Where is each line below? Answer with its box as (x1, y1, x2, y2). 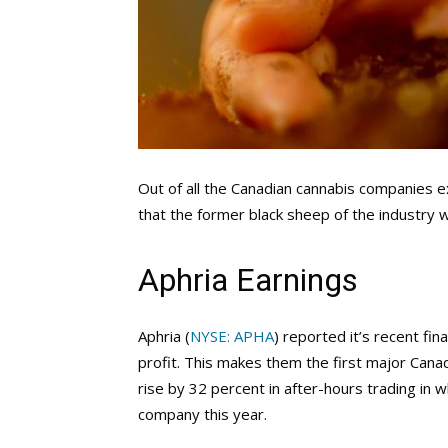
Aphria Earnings (138, 261, 358, 299)
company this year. (138, 404, 267, 424)
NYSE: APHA (190, 326, 274, 346)
